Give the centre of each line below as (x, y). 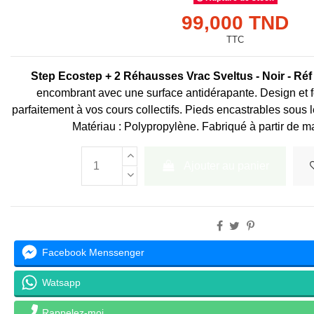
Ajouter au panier (227, 166)
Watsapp (61, 282)
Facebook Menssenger (93, 252)
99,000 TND (235, 23)
